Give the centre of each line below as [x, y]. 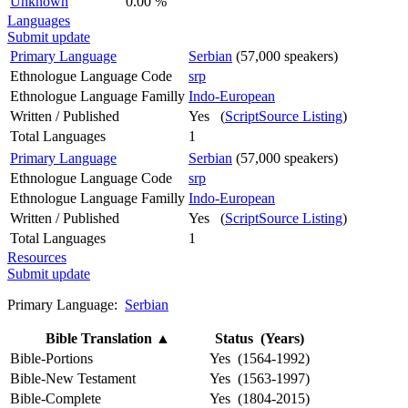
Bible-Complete [56, 398]
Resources [37, 257]
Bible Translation [101, 338]
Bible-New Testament [73, 378]
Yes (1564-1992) [260, 358]
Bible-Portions [51, 358]
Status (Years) [260, 338]
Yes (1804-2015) [260, 398]
